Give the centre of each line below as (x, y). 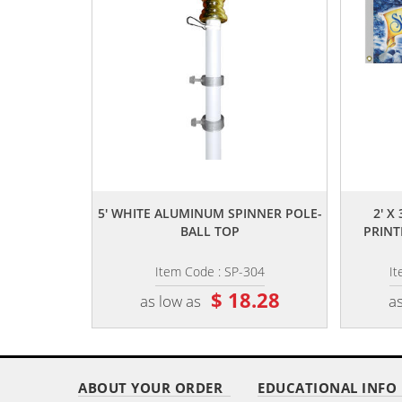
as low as (170, 301)
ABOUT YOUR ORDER (150, 388)
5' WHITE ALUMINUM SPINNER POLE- (210, 213)
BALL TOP (210, 231)
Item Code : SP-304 (210, 271)
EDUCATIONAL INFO (327, 388)
